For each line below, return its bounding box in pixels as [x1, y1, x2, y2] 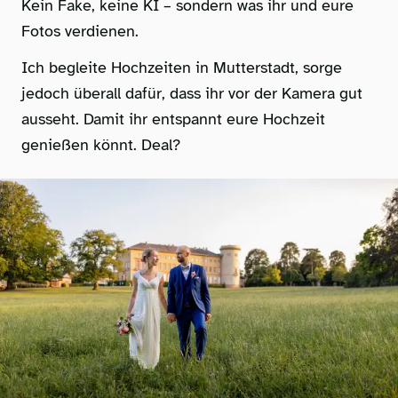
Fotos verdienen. [21, 21, 139, 42]
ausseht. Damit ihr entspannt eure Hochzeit [21, 109, 325, 130]
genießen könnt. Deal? [21, 135, 180, 155]
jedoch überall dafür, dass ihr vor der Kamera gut [21, 84, 362, 104]
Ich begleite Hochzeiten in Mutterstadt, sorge [21, 58, 342, 78]
